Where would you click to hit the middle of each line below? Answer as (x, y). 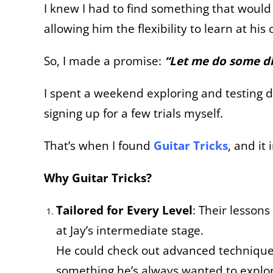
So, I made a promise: (104, 60)
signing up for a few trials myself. (133, 113)
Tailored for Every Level (124, 210)
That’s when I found (97, 145)
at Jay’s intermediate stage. (130, 230)
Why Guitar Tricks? (98, 177)
